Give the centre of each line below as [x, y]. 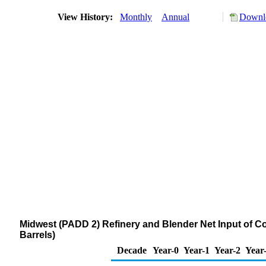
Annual [175, 17]
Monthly [136, 17]
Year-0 [166, 250]
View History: [86, 17]
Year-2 [227, 250]
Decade [132, 250]
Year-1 [197, 250]
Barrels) [37, 235]
